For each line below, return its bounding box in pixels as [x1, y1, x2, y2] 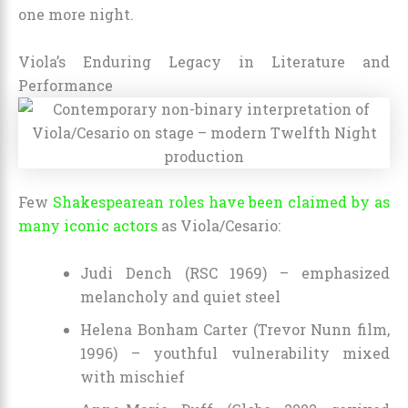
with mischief [80, 366, 185, 386]
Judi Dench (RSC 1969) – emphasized [80, 262, 390, 282]
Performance [18, 76, 113, 96]
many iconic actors [18, 216, 158, 236]
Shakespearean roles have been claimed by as [52, 192, 391, 212]
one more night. [18, 5, 134, 25]
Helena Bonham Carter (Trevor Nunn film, [80, 319, 390, 339]
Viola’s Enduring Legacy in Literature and [18, 52, 390, 72]
